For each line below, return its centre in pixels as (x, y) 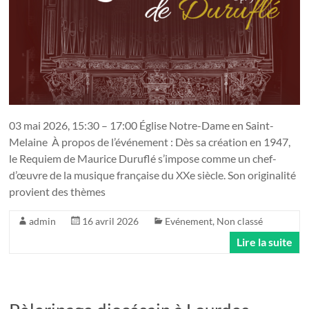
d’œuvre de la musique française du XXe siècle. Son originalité (153, 175)
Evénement (189, 221)
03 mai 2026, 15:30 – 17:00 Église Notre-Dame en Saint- (142, 125)
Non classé (240, 221)
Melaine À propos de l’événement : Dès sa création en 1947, (150, 141)
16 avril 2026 (111, 221)
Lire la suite (264, 241)
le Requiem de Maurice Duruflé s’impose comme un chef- (143, 158)
